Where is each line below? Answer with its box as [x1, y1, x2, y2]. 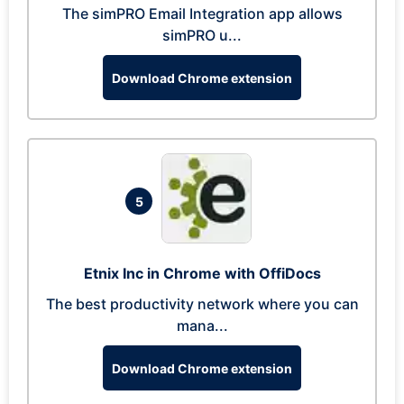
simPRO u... [162, 26, 242, 44]
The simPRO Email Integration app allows [61, 5, 343, 23]
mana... [176, 317, 228, 335]
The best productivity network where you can [45, 295, 359, 313]
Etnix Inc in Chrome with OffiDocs [83, 264, 321, 282]
